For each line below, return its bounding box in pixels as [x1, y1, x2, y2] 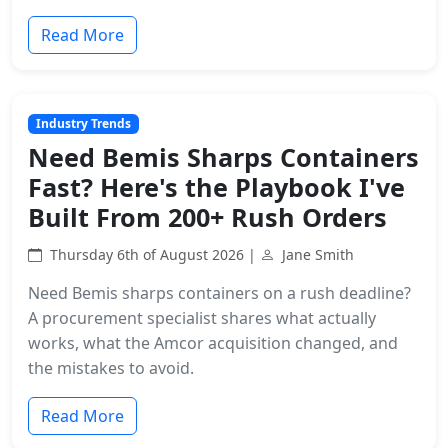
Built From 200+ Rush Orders [28, 200, 387, 235]
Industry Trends [35, 114, 131, 132]
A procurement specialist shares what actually [28, 307, 376, 330]
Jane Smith [282, 245, 354, 265]
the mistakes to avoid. [28, 357, 194, 380]
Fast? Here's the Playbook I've [28, 170, 405, 205]
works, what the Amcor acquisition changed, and [28, 332, 398, 355]
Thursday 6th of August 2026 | [50, 245, 260, 265]
